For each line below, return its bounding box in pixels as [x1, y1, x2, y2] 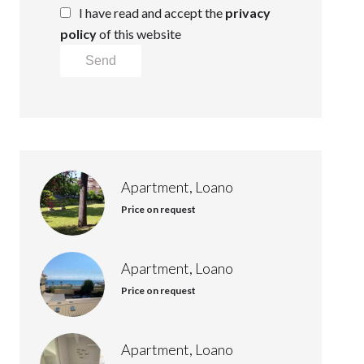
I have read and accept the [79, 5, 225, 20]
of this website [97, 26, 181, 41]
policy [60, 26, 97, 41]
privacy [225, 5, 271, 20]
